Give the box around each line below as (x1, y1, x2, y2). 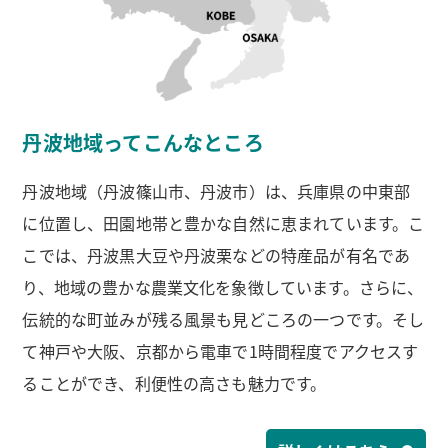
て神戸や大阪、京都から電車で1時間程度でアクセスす (22, 339, 419, 364)
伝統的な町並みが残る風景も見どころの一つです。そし (22, 307, 425, 332)
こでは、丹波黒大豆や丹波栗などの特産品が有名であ (22, 243, 411, 268)
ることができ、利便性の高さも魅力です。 (22, 371, 327, 396)
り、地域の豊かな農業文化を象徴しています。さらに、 (22, 275, 424, 300)
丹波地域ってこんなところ (22, 128, 264, 158)
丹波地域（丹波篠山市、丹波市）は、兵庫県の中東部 (22, 179, 411, 204)
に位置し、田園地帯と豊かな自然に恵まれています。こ (22, 211, 425, 236)
